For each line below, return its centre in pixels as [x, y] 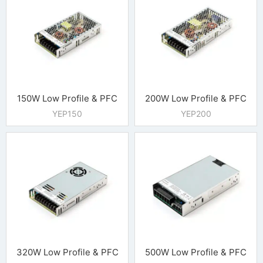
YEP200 [196, 113]
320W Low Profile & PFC [67, 252]
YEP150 [67, 113]
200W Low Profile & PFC [196, 98]
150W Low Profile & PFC [67, 98]
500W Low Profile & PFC [196, 252]
